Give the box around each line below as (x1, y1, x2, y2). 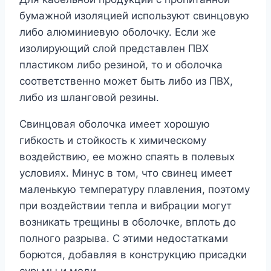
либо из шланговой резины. (19, 91, 159, 104)
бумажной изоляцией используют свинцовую (19, 10, 249, 22)
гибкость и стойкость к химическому (19, 134, 206, 147)
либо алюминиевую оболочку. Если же (19, 26, 216, 39)
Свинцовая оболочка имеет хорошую (19, 118, 210, 131)
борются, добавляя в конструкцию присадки (19, 249, 247, 261)
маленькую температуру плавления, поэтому (19, 183, 250, 196)
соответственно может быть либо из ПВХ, (19, 75, 233, 88)
